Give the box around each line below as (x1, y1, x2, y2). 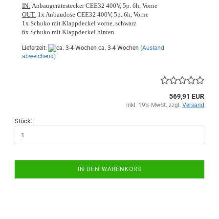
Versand (182, 102, 204, 109)
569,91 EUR (169, 92, 204, 101)
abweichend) (22, 53, 56, 60)
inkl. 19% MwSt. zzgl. (126, 102, 182, 109)
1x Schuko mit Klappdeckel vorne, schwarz (22, 20, 136, 27)
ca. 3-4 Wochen (97, 44, 139, 51)
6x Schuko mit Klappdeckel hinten (22, 28, 114, 36)
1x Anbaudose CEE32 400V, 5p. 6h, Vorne (36, 11, 149, 18)
